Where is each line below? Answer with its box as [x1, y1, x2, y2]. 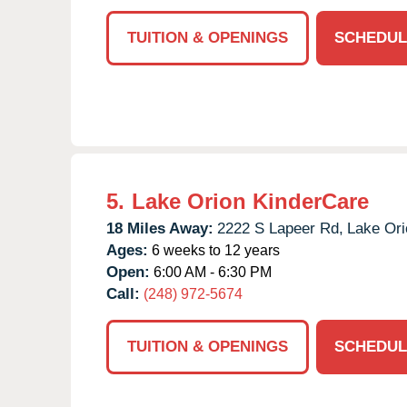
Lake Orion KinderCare [132, 188, 369, 213]
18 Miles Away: [106, 219, 213, 237]
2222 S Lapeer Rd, [217, 219, 343, 237]
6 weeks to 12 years [148, 242, 280, 258]
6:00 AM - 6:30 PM [150, 263, 272, 280]
